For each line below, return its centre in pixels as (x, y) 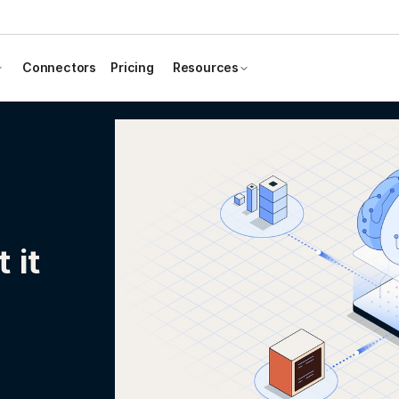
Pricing (132, 67)
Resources (206, 67)
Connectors (59, 67)
